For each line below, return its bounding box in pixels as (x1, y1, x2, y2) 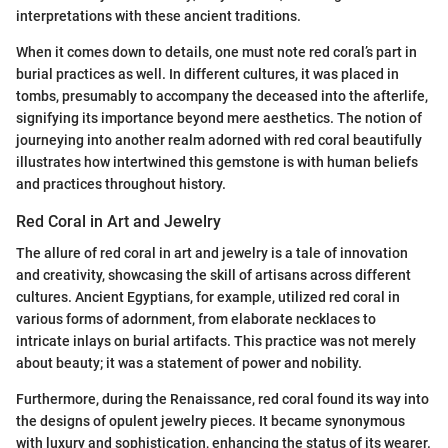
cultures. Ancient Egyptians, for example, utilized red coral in (16, 288, 400, 305)
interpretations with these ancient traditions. (16, 7, 301, 24)
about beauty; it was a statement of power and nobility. (16, 354, 362, 371)
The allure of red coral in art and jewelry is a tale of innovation (16, 244, 408, 261)
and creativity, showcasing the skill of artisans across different (16, 266, 411, 283)
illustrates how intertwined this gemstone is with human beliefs (16, 153, 418, 170)
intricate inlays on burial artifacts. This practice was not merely (16, 332, 416, 349)
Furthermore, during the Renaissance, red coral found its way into (16, 390, 429, 407)
